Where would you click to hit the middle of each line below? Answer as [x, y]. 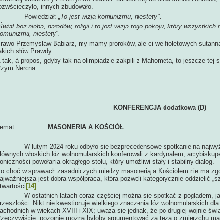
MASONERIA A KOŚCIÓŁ [86, 127]
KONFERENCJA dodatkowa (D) [160, 107]
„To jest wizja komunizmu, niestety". [110, 16]
